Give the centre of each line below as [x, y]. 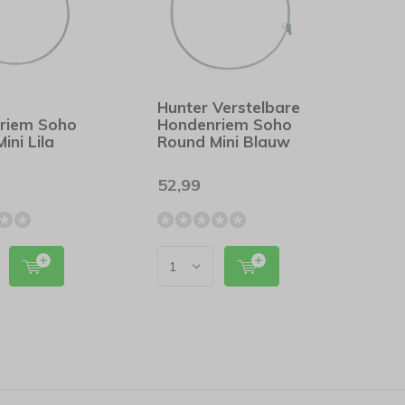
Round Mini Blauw [224, 141]
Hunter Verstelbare [229, 107]
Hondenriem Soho [225, 124]
